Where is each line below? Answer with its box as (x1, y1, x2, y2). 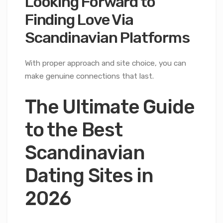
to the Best (25, 118, 122, 142)
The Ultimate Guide (25, 96, 195, 119)
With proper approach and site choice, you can (25, 59, 186, 68)
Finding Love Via (25, 10, 133, 29)
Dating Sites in (25, 164, 154, 188)
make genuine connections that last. (25, 72, 154, 81)
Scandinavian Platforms (25, 28, 190, 47)
